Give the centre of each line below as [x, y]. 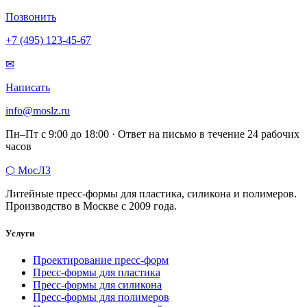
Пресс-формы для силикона [97, 284]
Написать [28, 88]
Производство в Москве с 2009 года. [91, 206]
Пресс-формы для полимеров [101, 297]
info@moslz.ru [38, 111]
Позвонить [31, 17]
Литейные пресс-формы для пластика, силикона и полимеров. [151, 194]
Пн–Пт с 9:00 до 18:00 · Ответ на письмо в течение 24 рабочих [152, 134]
